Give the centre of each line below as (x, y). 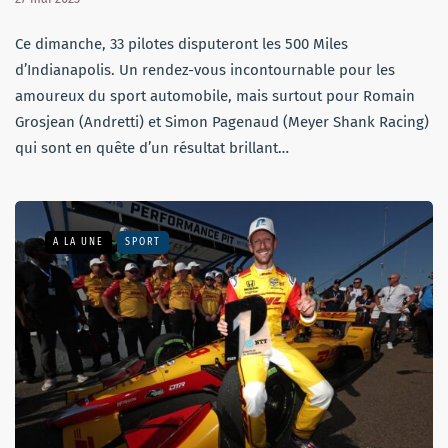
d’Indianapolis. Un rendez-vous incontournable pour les (205, 69)
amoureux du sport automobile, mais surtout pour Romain (215, 95)
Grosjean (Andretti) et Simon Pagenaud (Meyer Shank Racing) (222, 121)
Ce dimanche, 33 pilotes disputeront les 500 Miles (181, 43)
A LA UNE (78, 241)
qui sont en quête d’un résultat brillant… (152, 147)
